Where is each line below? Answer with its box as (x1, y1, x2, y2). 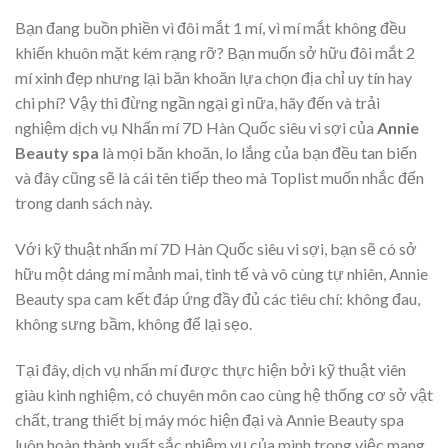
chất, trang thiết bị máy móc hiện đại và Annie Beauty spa (15, 409, 404, 429)
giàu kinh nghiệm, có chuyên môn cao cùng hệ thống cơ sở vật (15, 384, 433, 404)
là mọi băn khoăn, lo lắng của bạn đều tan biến (99, 143, 417, 163)
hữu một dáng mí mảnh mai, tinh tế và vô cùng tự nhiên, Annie (15, 263, 428, 283)
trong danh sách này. (15, 193, 152, 213)
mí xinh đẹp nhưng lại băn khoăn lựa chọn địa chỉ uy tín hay (15, 68, 412, 88)
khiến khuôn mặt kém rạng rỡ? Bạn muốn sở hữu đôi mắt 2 (15, 43, 415, 63)
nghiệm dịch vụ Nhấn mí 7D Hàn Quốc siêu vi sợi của (15, 118, 374, 138)
